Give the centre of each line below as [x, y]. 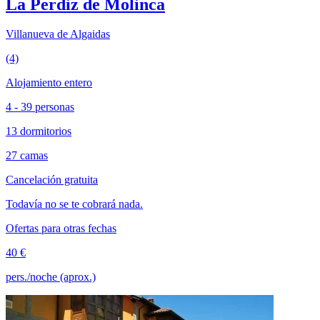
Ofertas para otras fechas [61, 229]
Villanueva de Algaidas [58, 34]
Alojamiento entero [49, 83]
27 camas [27, 156]
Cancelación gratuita [52, 180]
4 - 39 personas [40, 107]
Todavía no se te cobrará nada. [74, 204]
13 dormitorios [39, 131]
